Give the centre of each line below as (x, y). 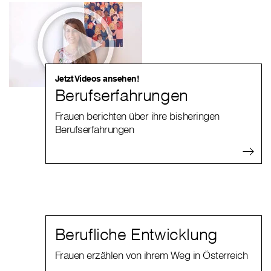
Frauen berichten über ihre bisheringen (137, 116)
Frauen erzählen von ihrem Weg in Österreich (151, 255)
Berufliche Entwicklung (136, 234)
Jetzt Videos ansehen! (97, 79)
